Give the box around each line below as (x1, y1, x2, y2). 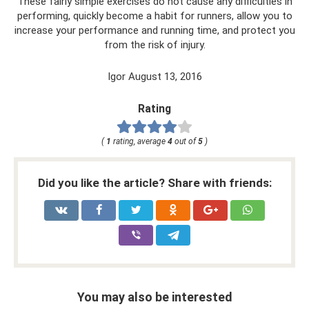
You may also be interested (77, 289, 232, 304)
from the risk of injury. (103, 38, 206, 51)
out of (172, 136, 198, 146)
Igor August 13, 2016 (107, 70, 202, 83)
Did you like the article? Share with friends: (37, 175, 272, 190)
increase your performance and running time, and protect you (14, 23, 295, 37)
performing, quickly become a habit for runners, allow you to (17, 9, 292, 22)
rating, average (111, 136, 168, 146)
